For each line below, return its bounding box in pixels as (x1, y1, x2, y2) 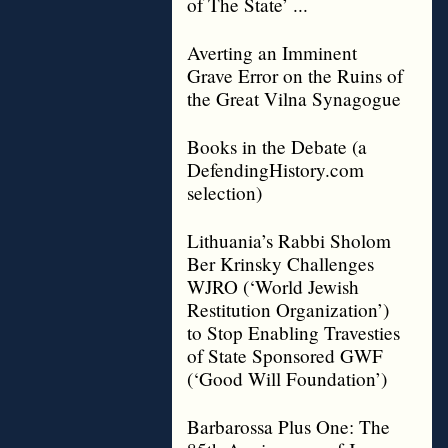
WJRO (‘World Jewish (187, 274, 359, 299)
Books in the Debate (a (187, 134, 367, 159)
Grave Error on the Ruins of (187, 63, 403, 88)
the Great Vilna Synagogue (187, 86, 401, 111)
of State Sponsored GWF (187, 343, 383, 368)
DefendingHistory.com (187, 157, 364, 182)
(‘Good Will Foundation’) (187, 366, 387, 391)
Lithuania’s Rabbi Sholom (187, 228, 391, 253)
